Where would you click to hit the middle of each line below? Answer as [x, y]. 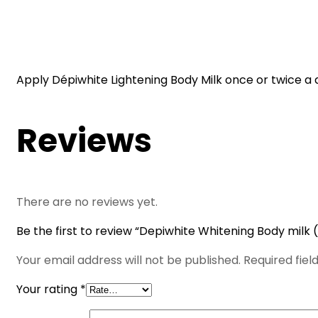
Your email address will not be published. [128, 261]
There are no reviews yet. [87, 202]
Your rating [48, 290]
